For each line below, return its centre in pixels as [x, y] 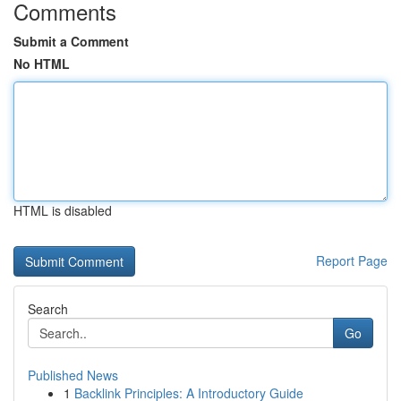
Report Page [352, 260]
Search [48, 309]
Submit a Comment [71, 41]
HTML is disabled [63, 210]
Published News [73, 375]
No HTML [42, 64]
